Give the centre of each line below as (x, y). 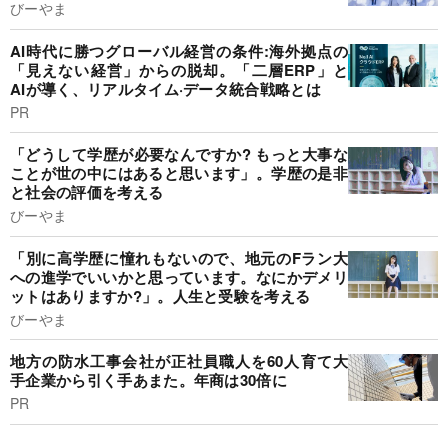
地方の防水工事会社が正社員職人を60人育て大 (179, 361)
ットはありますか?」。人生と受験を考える (160, 295)
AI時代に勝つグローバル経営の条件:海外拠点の (179, 50)
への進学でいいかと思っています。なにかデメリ (179, 276)
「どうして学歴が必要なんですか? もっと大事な (179, 154)
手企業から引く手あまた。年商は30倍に (149, 380)
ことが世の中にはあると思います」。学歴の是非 (179, 173)
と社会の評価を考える (87, 192)
